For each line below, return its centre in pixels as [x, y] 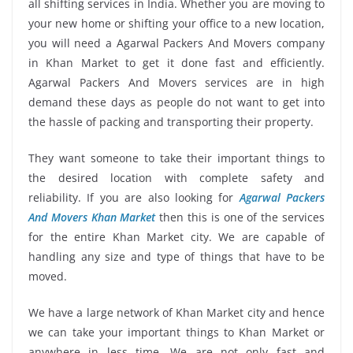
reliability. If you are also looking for [134, 198]
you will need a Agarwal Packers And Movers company [176, 43]
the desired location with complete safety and [176, 178]
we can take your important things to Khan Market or [176, 333]
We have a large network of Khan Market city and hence [176, 313]
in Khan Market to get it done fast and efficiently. [176, 63]
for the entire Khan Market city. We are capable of [176, 237]
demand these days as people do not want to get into [176, 102]
